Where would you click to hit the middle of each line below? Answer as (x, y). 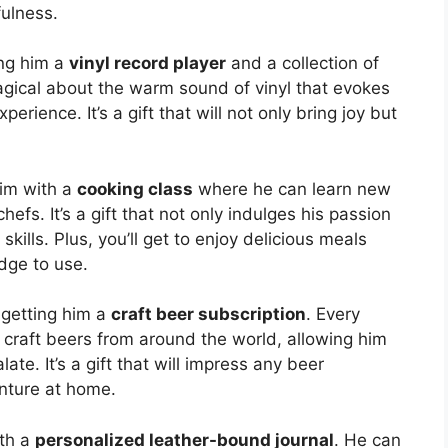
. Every (333, 314)
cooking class (135, 188)
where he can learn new (292, 188)
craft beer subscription (208, 314)
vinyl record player (147, 63)
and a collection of (302, 63)
